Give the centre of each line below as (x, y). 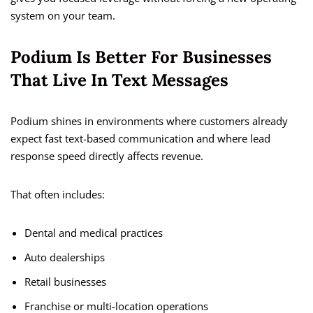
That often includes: (58, 195)
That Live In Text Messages (119, 80)
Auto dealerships (65, 257)
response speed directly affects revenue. (107, 156)
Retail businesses (65, 282)
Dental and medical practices (94, 233)
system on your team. (63, 16)
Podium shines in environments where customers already (149, 121)
